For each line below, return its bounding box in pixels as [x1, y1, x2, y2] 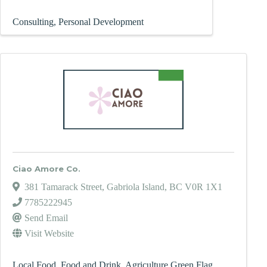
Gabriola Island [107, 181, 164, 192]
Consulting [13, 16, 54, 27]
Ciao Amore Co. [13, 163, 80, 173]
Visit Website [24, 228, 74, 238]
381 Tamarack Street [24, 181, 102, 192]
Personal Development [58, 16, 144, 27]
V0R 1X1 [185, 181, 222, 192]
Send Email [24, 212, 68, 223]
